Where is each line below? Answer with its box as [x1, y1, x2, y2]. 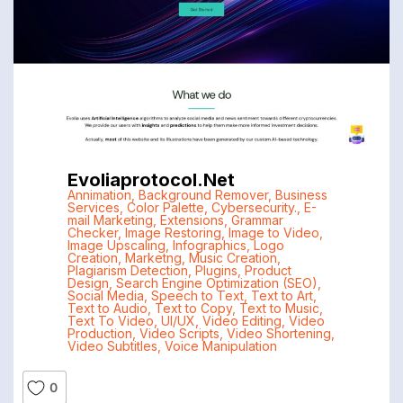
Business [274, 187, 327, 203]
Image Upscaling [67, 237, 166, 254]
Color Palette [126, 200, 204, 216]
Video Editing [201, 313, 282, 329]
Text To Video [67, 313, 154, 329]
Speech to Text [150, 288, 244, 304]
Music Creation [188, 250, 277, 266]
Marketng [124, 250, 182, 266]
